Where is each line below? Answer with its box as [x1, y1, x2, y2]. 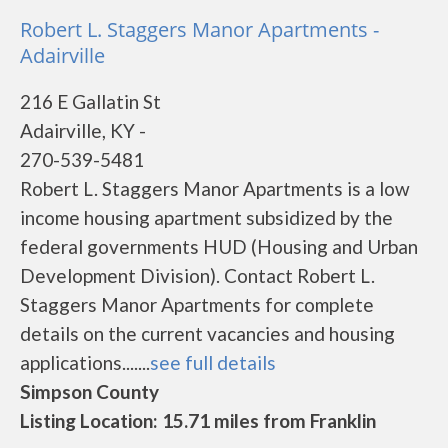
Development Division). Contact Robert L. [20, 264, 375, 287]
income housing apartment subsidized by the [20, 206, 393, 229]
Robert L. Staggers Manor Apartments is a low [20, 177, 410, 200]
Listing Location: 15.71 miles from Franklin [20, 409, 376, 432]
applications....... [20, 351, 150, 374]
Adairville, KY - [20, 119, 146, 142]
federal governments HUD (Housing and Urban [20, 235, 418, 258]
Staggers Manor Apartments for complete [20, 293, 374, 316]
